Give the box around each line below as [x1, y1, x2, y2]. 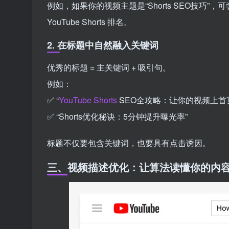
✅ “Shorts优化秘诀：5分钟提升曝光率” [47, 110, 188, 122]
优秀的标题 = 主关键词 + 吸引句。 [47, 61, 171, 73]
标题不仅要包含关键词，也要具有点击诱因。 [47, 136, 211, 149]
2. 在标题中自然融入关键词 [47, 38, 158, 52]
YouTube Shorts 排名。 [47, 15, 132, 28]
